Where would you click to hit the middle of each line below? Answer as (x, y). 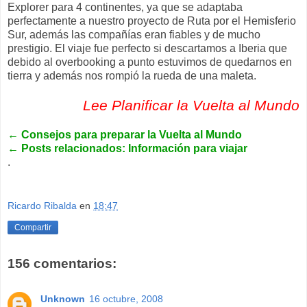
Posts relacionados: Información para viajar (133, 149)
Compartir (33, 228)
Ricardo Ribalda (42, 206)
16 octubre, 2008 (126, 299)
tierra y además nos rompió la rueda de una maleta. (132, 76)
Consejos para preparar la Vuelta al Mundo (130, 135)
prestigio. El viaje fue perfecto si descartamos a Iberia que (147, 49)
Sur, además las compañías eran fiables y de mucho (134, 35)
